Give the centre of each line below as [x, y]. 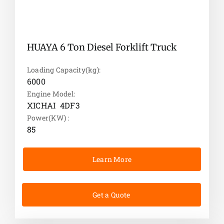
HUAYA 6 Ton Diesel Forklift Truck [101, 47]
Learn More [112, 159]
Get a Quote [111, 195]
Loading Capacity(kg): [64, 70]
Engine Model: [52, 94]
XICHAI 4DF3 [53, 105]
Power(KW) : [48, 118]
